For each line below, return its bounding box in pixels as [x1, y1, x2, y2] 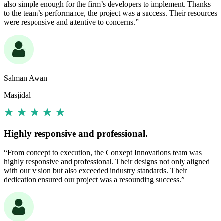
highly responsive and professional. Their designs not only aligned [4, 157, 210, 166]
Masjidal [4, 90, 31, 99]
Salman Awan [4, 74, 47, 82]
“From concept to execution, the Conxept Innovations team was [4, 148, 202, 157]
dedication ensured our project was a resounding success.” [4, 175, 184, 184]
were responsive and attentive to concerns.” [4, 17, 139, 26]
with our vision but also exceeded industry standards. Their [4, 166, 187, 175]
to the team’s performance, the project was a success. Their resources [4, 8, 217, 17]
